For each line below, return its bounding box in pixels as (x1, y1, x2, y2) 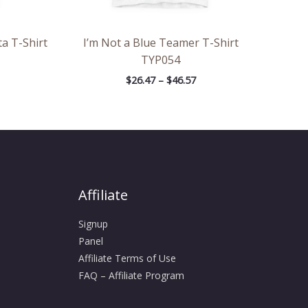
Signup (78, 217, 108, 231)
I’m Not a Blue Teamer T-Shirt (82, 35, 239, 51)
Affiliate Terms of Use (78, 252, 176, 265)
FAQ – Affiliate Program (78, 269, 184, 283)
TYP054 (141, 52, 180, 68)
